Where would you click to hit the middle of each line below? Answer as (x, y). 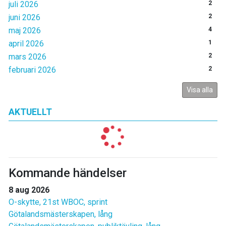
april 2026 (26, 44)
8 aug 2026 (29, 190)
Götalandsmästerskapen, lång (61, 214)
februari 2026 (32, 70)
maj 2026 (25, 31)
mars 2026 (27, 57)
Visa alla (200, 90)
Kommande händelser (68, 173)
